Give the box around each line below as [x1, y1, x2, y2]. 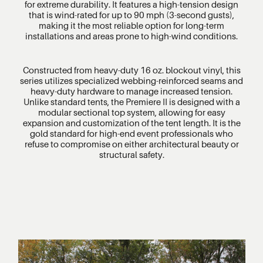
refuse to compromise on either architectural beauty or [24, 138, 239, 149]
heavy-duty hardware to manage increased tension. [31, 85, 232, 96]
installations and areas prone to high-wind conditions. [25, 30, 238, 41]
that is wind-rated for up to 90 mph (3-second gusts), [29, 9, 234, 20]
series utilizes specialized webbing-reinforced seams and [20, 75, 243, 86]
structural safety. [99, 149, 164, 160]
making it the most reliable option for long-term [39, 19, 224, 31]
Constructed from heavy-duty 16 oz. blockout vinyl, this [22, 64, 241, 75]
